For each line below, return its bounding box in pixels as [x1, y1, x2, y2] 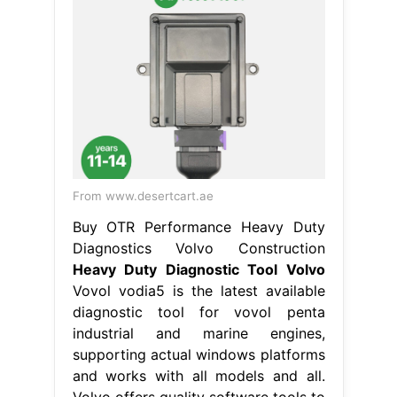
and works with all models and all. [72, 366, 325, 385]
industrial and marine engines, [72, 323, 325, 342]
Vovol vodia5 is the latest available [72, 281, 325, 300]
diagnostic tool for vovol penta [72, 302, 325, 321]
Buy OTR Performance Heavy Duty [72, 217, 325, 236]
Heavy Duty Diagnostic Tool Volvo [72, 260, 325, 278]
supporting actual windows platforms [72, 345, 325, 363]
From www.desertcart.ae [72, 188, 214, 203]
